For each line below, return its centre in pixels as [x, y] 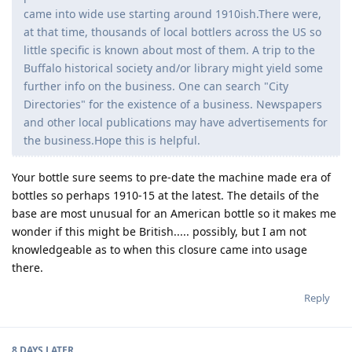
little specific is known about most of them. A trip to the [169, 49]
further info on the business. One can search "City [156, 86]
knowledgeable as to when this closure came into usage [159, 249]
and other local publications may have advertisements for [176, 122]
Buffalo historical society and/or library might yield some [173, 68]
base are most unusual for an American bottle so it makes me [174, 213]
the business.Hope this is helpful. [112, 140]
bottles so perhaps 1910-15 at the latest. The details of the [165, 195]
